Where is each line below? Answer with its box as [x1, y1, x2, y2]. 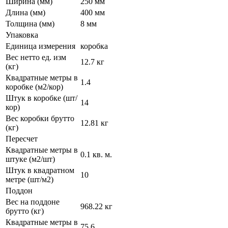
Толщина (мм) [6, 19, 54, 28]
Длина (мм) [6, 8, 45, 17]
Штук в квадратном [6, 165, 74, 175]
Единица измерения [6, 41, 75, 50]
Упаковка [6, 30, 38, 39]
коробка [80, 41, 108, 50]
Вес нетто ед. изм [6, 52, 66, 62]
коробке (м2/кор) [6, 82, 63, 91]
